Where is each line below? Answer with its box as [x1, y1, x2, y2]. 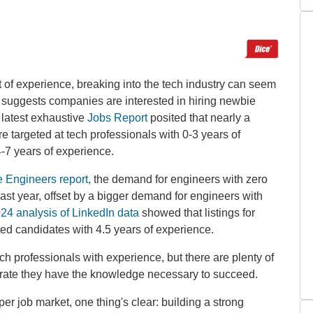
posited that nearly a [147, 111, 250, 124]
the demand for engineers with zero [91, 173, 268, 185]
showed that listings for [139, 206, 255, 219]
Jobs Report [87, 111, 147, 124]
